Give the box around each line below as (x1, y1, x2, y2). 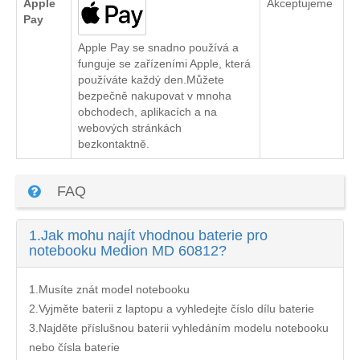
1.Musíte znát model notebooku (29, 283, 190, 297)
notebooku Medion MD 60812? (29, 243, 227, 260)
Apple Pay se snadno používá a (78, 41, 239, 55)
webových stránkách (78, 121, 182, 135)
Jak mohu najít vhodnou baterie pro (41, 227, 268, 244)
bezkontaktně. (78, 137, 149, 151)
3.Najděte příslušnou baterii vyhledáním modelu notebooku (29, 321, 329, 335)
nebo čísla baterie (29, 341, 120, 354)
